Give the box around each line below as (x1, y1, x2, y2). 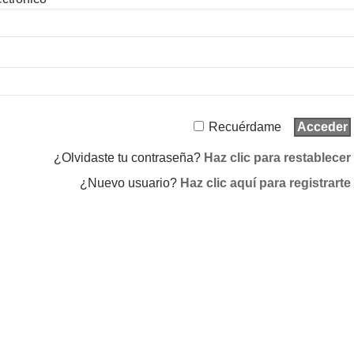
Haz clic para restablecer (203, 150, 351, 164)
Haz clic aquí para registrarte (179, 175, 351, 190)
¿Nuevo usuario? (79, 175, 180, 190)
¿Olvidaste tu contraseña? (53, 150, 204, 164)
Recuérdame (208, 119, 281, 134)
